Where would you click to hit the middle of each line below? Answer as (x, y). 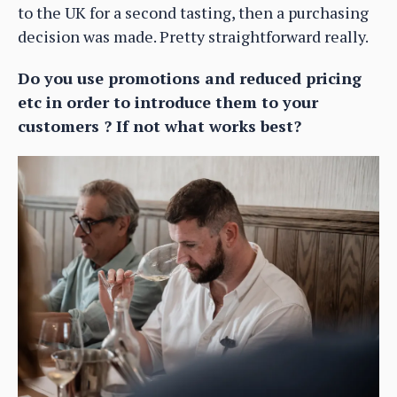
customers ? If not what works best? (160, 125)
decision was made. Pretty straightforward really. (193, 36)
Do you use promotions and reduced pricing (190, 78)
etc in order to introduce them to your (168, 101)
